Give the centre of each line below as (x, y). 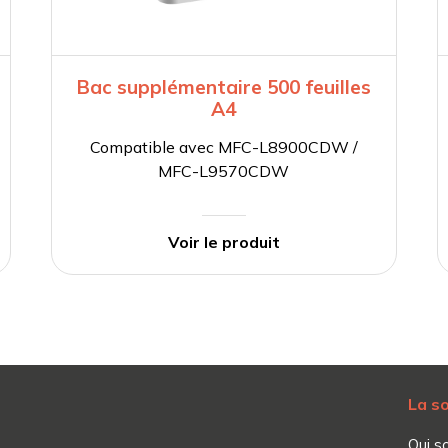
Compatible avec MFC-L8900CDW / (223, 147)
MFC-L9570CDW (224, 171)
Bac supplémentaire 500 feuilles (223, 87)
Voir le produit (223, 242)
